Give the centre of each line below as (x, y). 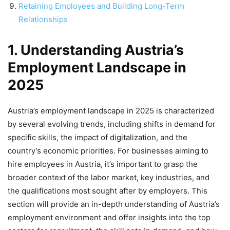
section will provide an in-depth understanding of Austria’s (114, 204)
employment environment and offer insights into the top (109, 218)
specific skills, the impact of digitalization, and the (98, 138)
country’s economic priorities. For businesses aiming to (108, 151)
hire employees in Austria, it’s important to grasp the (103, 164)
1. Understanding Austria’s (96, 50)
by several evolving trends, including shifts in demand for (112, 124)
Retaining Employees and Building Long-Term (101, 6)
